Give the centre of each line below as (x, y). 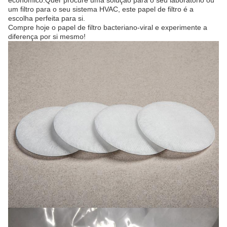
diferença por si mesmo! (47, 36)
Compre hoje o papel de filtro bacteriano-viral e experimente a (108, 27)
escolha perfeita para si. (47, 18)
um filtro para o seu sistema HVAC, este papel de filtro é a (101, 9)
